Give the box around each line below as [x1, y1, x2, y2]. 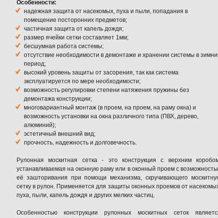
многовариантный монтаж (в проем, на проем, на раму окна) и [24, 104, 196, 111]
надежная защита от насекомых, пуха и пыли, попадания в [24, 8, 188, 15]
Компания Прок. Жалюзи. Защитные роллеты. [45, 182, 173, 189]
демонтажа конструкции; [24, 95, 92, 102]
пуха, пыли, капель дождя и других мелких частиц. [17, 192, 155, 199]
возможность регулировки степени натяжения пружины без [24, 87, 189, 93]
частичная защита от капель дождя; [24, 25, 124, 32]
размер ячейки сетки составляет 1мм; [24, 34, 128, 41]
